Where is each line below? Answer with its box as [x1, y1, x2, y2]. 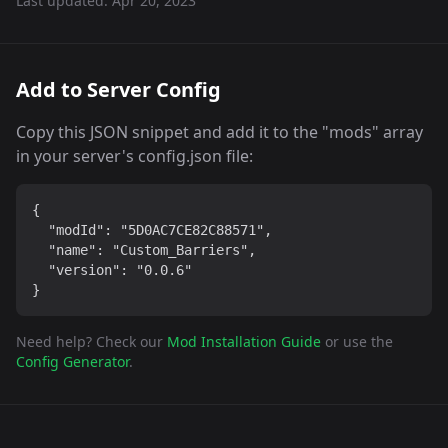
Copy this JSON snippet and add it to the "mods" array [16, 121, 423, 143]
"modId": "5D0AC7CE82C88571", [32, 222, 272, 238]
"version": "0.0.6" [32, 262, 192, 278]
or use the [325, 332, 393, 351]
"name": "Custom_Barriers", [32, 242, 256, 258]
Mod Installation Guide [167, 332, 321, 351]
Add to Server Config [16, 76, 221, 103]
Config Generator [16, 352, 129, 371]
